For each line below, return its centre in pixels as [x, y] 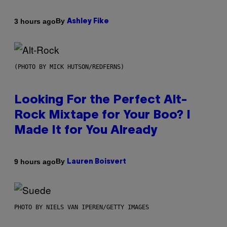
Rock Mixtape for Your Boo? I [102, 116]
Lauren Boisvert [97, 162]
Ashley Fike [88, 22]
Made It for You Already [86, 131]
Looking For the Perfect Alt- [101, 101]
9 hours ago [35, 161]
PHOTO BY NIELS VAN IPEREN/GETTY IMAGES [82, 207]
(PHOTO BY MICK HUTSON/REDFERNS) [69, 67]
